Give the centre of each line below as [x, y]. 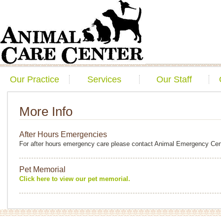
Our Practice [35, 79]
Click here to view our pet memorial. [75, 179]
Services [105, 79]
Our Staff [174, 79]
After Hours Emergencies [63, 134]
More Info [46, 111]
